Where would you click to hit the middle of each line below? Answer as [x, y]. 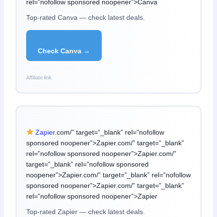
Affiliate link [39, 77]
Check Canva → [64, 51]
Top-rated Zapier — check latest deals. [85, 211]
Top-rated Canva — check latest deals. [85, 18]
